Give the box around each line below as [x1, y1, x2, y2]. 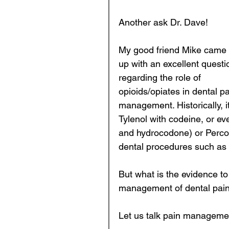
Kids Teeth [129, 113, 166, 126]
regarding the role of [119, 72, 203, 83]
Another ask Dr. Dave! [119, 17, 211, 28]
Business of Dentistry [129, 72, 205, 85]
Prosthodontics [129, 31, 184, 44]
